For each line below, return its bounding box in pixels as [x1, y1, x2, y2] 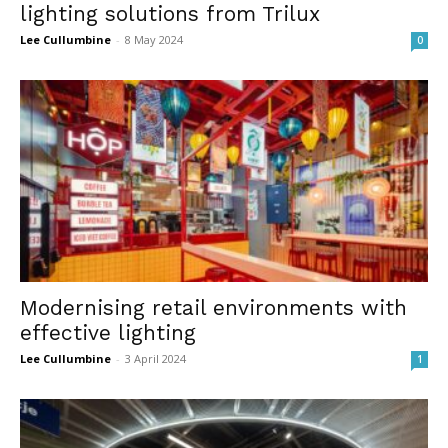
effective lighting [20, 319, 196, 345]
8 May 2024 [125, 32, 183, 48]
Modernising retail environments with [20, 294, 407, 320]
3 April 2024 [125, 350, 186, 366]
